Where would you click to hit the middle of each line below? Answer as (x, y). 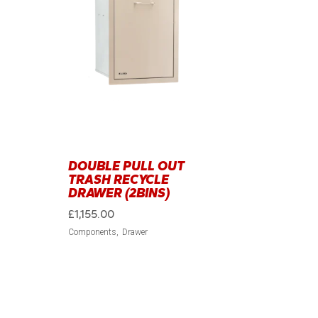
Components (92, 232)
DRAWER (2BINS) (119, 193)
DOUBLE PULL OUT (126, 166)
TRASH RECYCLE (119, 180)
